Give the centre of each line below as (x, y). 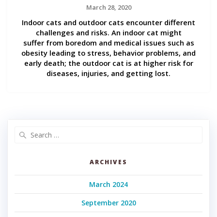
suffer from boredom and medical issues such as (108, 43)
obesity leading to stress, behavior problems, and (108, 53)
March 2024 (108, 185)
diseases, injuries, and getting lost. (108, 73)
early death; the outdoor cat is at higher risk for (108, 63)
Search (120, 131)
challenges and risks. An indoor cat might (108, 33)
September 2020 (108, 203)
